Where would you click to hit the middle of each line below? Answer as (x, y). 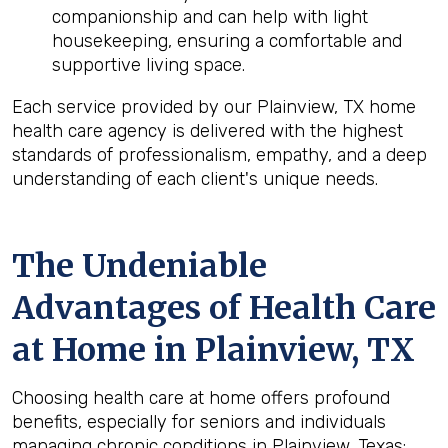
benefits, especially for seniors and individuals (199, 422)
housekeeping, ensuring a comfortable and (227, 41)
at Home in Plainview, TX (213, 350)
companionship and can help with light (210, 17)
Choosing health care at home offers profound (201, 398)
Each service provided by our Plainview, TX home (214, 107)
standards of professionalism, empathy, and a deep (219, 155)
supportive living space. (148, 65)
